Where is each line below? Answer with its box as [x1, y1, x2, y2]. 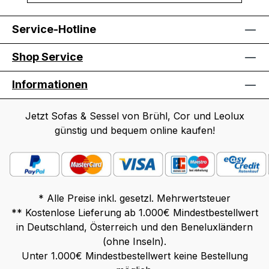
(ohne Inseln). [103, 235, 166, 247]
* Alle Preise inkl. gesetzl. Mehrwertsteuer [38, 192, 231, 204]
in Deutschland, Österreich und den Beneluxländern [16, 221, 253, 233]
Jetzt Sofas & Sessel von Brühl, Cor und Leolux [25, 109, 244, 122]
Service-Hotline [12, 22, 96, 35]
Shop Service [12, 50, 83, 63]
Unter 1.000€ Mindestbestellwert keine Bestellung [21, 250, 248, 262]
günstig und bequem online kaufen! [54, 124, 215, 136]
